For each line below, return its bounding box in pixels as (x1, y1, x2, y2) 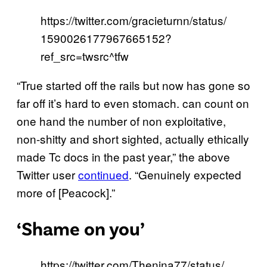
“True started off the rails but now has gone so (17, 76, 250, 93)
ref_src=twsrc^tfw (41, 47, 129, 64)
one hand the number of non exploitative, (17, 112, 226, 129)
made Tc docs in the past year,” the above (17, 148, 230, 164)
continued (78, 166, 129, 182)
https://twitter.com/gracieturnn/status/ (41, 11, 226, 28)
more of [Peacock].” (17, 184, 115, 200)
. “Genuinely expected (129, 166, 241, 182)
